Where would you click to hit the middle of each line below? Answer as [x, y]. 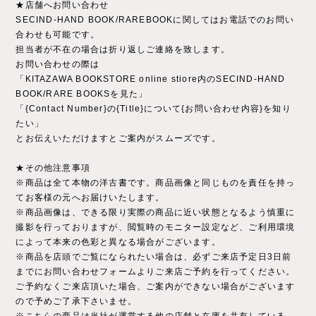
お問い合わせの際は [58, 65]
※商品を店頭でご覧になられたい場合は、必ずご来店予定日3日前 [154, 257]
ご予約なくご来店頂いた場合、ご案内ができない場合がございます [156, 287]
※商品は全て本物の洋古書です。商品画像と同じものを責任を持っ [156, 183]
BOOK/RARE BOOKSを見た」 [82, 94]
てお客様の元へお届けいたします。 [90, 198]
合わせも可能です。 [58, 35]
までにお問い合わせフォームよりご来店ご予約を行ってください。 [156, 272]
